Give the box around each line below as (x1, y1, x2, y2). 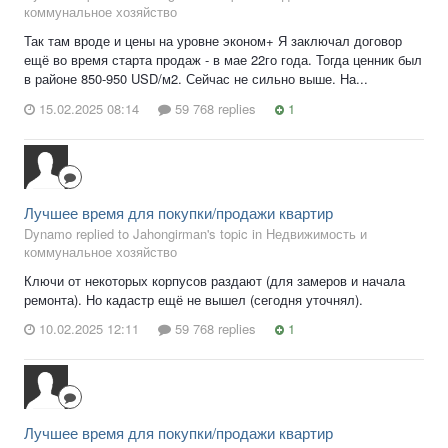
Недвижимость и (266, 223, 367, 243)
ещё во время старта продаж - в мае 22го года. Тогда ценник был (24, 49, 422, 69)
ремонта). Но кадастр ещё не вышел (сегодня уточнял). (24, 289, 363, 309)
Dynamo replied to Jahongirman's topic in (24, 223, 266, 243)
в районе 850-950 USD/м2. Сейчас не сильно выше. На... (24, 68, 368, 88)
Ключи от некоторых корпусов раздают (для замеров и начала (24, 270, 405, 290)
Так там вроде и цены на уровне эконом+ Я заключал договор (24, 30, 402, 50)
